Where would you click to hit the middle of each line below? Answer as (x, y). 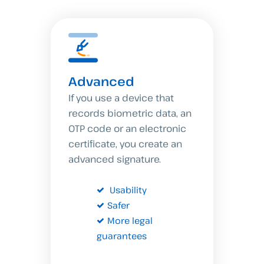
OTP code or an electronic (127, 128)
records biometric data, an (130, 113)
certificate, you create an (125, 144)
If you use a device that (121, 98)
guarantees (121, 235)
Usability (127, 189)
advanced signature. (114, 159)
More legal (130, 220)
